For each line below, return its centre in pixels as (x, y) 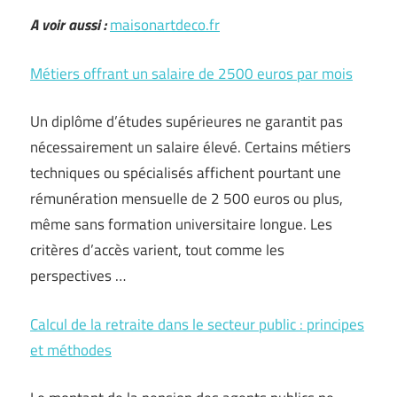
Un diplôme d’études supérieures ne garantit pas (187, 121)
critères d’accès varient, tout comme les (157, 250)
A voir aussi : (68, 25)
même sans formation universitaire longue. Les (181, 224)
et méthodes (71, 350)
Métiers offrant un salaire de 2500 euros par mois (191, 73)
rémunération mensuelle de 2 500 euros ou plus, (187, 198)
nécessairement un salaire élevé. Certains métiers (191, 147)
